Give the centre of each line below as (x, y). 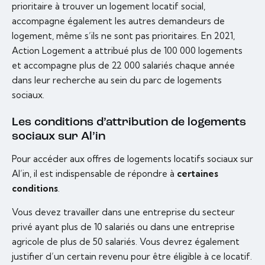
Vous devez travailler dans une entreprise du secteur (123, 212)
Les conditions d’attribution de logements (129, 123)
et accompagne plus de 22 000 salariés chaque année (123, 66)
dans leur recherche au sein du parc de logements (117, 80)
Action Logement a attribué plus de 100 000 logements (127, 51)
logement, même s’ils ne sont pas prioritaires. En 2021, (123, 36)
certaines (198, 174)
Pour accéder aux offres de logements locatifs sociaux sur (132, 159)
